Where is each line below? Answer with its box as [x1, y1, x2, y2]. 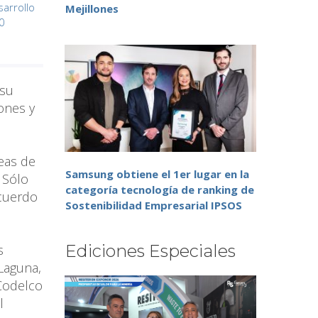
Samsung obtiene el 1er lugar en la [65, 167, 249, 182]
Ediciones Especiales [65, 241, 236, 262]
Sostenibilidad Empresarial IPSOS [65, 198, 242, 213]
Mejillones [65, 1, 119, 16]
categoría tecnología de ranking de [65, 182, 254, 197]
